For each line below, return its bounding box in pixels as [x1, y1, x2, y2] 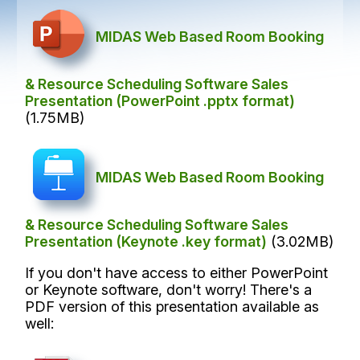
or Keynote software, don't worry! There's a [25, 281, 313, 298]
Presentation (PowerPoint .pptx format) [25, 92, 296, 109]
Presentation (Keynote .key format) [25, 233, 268, 250]
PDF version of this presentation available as [25, 298, 320, 315]
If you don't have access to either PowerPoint [25, 264, 329, 281]
